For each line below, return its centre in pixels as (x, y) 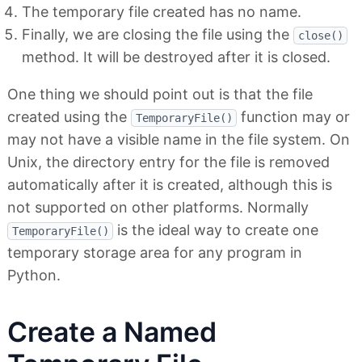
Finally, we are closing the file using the (158, 35)
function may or (293, 117)
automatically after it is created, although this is (170, 185)
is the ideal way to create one (216, 230)
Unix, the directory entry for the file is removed (168, 162)
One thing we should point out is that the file (160, 95)
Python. (34, 276)
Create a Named (112, 332)
